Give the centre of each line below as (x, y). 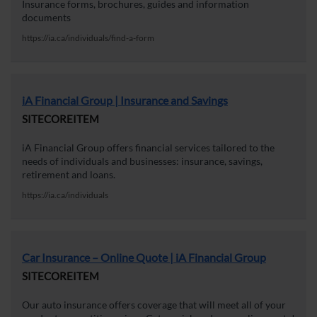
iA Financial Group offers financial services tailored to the (148, 148)
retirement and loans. (69, 175)
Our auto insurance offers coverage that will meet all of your (154, 305)
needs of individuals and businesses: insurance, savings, (142, 161)
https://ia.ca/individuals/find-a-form (88, 38)
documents (46, 18)
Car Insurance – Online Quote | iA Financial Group (144, 258)
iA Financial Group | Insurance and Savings (125, 100)
